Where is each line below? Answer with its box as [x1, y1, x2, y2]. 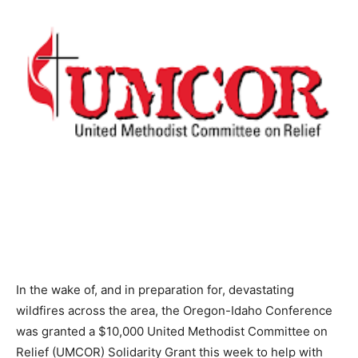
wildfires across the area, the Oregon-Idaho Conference [16, 302, 332, 318]
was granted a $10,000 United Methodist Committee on [16, 323, 328, 339]
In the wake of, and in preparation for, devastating [16, 281, 294, 297]
